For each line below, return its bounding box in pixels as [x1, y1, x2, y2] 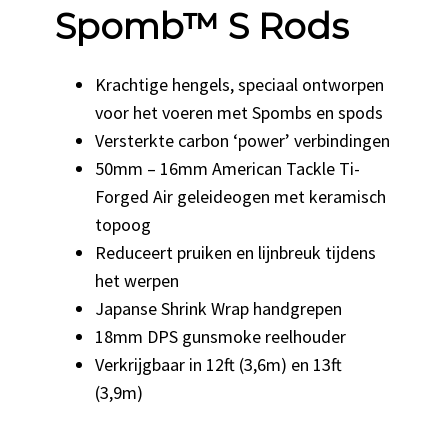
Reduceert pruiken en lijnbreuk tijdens [95, 241, 377, 265]
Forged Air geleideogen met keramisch [95, 185, 387, 209]
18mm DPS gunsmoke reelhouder [95, 325, 347, 349]
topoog [95, 213, 152, 237]
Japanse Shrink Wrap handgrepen [95, 297, 343, 321]
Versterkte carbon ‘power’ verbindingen [95, 129, 391, 153]
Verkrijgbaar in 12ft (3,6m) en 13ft [95, 353, 343, 377]
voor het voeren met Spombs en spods [95, 101, 384, 125]
